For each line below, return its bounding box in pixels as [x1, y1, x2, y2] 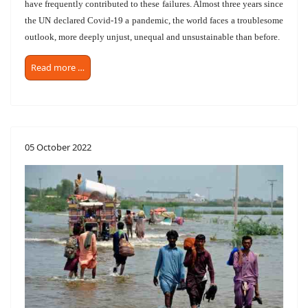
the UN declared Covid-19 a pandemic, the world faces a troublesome [25, 14, 283, 25]
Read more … [31, 60, 85, 74]
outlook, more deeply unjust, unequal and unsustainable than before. [25, 31, 280, 42]
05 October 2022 [25, 140, 91, 153]
